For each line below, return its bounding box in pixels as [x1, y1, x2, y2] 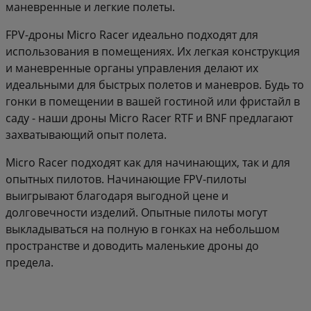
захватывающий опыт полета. [6, 126, 167, 142]
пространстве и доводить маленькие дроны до [6, 237, 259, 253]
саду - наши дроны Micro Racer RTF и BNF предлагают [6, 110, 293, 126]
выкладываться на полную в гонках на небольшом [6, 221, 280, 237]
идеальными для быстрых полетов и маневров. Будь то [6, 76, 304, 92]
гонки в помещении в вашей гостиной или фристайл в [6, 93, 300, 109]
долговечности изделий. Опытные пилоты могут [6, 204, 267, 220]
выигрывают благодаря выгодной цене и [6, 187, 228, 203]
